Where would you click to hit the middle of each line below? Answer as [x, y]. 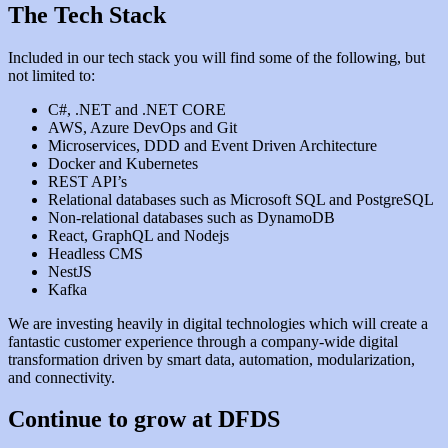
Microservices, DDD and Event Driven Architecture [212, 145]
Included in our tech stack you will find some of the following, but [216, 57]
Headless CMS [95, 253]
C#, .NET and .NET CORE [137, 109]
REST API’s [87, 181]
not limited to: [51, 75]
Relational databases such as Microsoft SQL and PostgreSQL [241, 199]
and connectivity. [61, 377]
